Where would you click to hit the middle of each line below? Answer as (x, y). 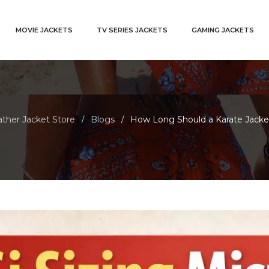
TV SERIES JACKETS (132, 30)
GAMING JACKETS (222, 30)
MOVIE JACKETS (44, 30)
